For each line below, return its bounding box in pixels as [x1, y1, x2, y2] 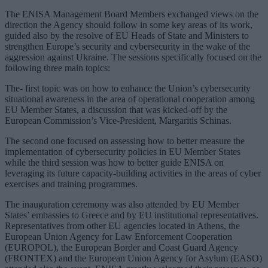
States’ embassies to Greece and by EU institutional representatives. [5, 209, 258, 220]
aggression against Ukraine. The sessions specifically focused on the [5, 51, 261, 62]
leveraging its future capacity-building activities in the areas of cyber [5, 167, 261, 178]
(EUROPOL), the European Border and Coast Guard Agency [5, 242, 238, 252]
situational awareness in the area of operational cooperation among [5, 93, 255, 104]
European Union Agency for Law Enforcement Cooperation [5, 231, 232, 242]
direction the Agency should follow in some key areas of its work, [5, 19, 252, 30]
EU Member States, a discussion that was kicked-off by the [5, 104, 227, 115]
